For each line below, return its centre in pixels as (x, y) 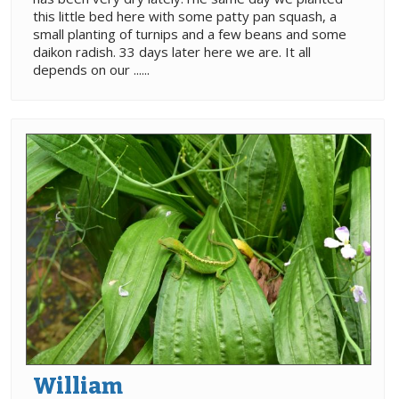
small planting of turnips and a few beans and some (190, 34)
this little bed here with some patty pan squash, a (185, 16)
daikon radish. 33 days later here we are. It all (172, 52)
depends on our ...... (91, 70)
